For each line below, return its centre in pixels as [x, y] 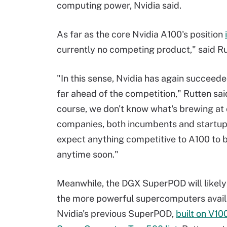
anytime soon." [88, 154]
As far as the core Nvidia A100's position [141, 34]
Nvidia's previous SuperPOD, [116, 214]
